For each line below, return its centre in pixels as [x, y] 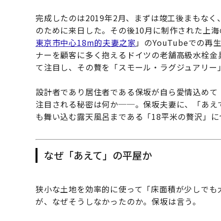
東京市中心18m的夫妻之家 [86, 43]
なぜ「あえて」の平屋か [98, 155]
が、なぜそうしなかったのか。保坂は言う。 [118, 202]
